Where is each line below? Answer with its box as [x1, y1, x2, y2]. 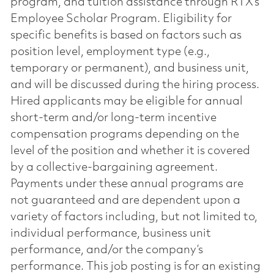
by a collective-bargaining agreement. [10, 161, 218, 174]
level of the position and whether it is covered [10, 144, 250, 157]
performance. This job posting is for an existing [10, 260, 261, 273]
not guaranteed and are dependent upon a [10, 194, 240, 207]
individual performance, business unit [10, 227, 211, 240]
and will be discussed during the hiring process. [10, 78, 259, 91]
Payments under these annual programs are [10, 177, 243, 190]
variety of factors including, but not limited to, [10, 210, 257, 223]
